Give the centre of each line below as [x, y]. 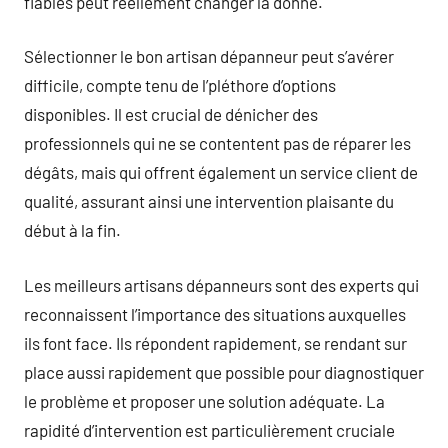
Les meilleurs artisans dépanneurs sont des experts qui [221, 284]
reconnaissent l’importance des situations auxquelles [215, 313]
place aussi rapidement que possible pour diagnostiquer [224, 371]
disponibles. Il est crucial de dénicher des [171, 114]
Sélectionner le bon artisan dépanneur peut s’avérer [209, 56]
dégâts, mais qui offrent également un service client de [221, 172]
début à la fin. [72, 230]
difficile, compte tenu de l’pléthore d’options [180, 85]
